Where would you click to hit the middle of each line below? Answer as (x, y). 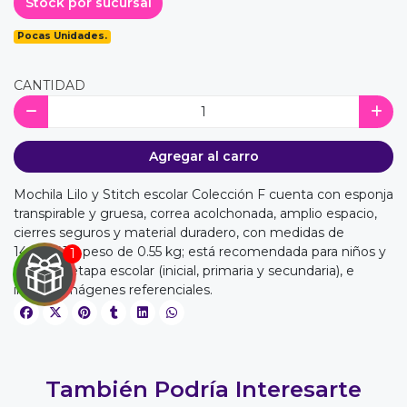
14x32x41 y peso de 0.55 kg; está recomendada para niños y (200, 252)
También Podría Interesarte (203, 389)
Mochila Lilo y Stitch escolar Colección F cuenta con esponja (203, 195)
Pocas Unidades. (63, 36)
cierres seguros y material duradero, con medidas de (179, 233)
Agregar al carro (203, 157)
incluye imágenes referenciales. (113, 290)
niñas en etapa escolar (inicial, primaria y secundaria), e (184, 271)
